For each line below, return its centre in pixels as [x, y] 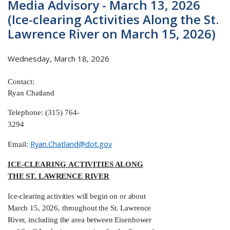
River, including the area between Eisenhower [80, 220]
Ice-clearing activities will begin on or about [77, 196]
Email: [19, 145]
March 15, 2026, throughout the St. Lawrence [80, 208]
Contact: [21, 82]
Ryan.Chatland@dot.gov [71, 144]
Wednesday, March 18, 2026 [59, 58]
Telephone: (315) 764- [44, 113]
